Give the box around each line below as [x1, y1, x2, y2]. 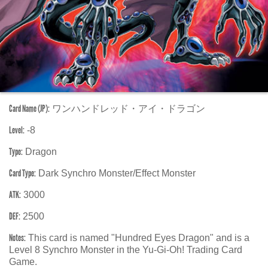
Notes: [9, 232, 26, 243]
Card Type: [9, 167, 36, 179]
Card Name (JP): [9, 103, 50, 114]
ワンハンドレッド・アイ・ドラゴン [50, 103, 205, 114]
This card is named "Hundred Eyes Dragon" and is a [26, 233, 249, 243]
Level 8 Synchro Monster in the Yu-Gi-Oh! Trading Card [9, 245, 242, 255]
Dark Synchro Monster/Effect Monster [36, 168, 196, 178]
